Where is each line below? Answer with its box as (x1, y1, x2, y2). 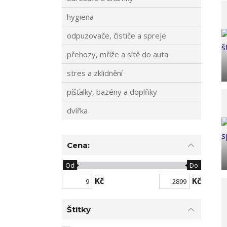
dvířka (67, 105, 88, 116)
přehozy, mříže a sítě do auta (67, 49, 168, 59)
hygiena (67, 12, 94, 22)
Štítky (67, 204, 91, 214)
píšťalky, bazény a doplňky (67, 87, 157, 97)
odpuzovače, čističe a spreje (67, 30, 166, 41)
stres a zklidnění (67, 68, 123, 78)
